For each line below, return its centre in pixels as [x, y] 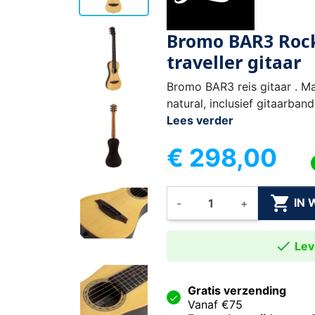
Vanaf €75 [215, 304]
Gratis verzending [237, 290]
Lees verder [200, 120]
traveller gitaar [233, 62]
